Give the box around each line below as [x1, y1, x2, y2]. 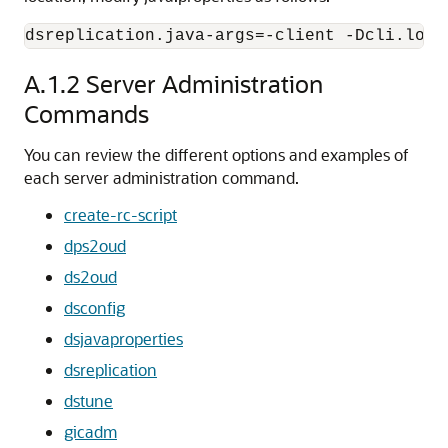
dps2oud [64, 235, 126, 256]
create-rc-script [64, 204, 177, 225]
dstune [64, 390, 113, 411]
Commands [24, 98, 149, 129]
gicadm [64, 421, 117, 442]
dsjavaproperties [64, 328, 183, 349]
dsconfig [64, 297, 125, 318]
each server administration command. [24, 167, 299, 188]
